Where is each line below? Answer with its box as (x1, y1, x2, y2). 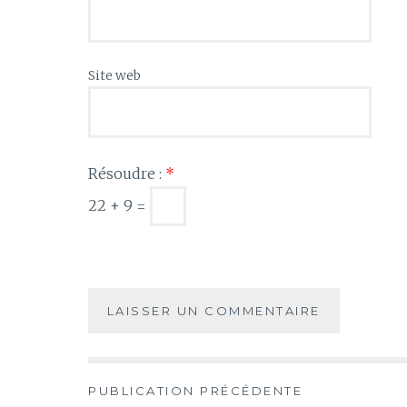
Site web (88, 67, 141, 84)
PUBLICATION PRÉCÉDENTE (88, 383, 303, 399)
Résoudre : (88, 164, 165, 183)
